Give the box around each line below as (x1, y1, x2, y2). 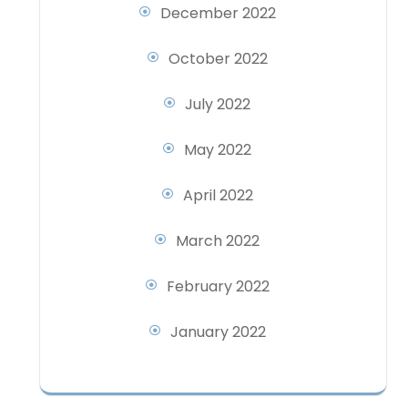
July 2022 (185, 93, 250, 115)
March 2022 (176, 229, 260, 251)
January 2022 (169, 321, 266, 342)
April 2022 (182, 184, 253, 206)
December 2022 (159, 2, 276, 24)
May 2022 (184, 138, 251, 160)
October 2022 (168, 47, 268, 69)
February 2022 (166, 275, 270, 297)
